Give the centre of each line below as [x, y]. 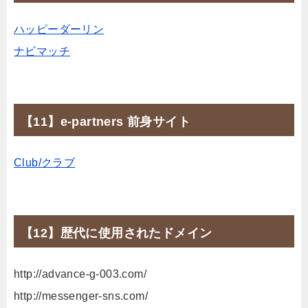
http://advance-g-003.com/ [80, 274]
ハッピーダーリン [59, 29]
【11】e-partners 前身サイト [106, 121]
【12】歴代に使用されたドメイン [117, 233]
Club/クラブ [45, 162]
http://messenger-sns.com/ [81, 296]
